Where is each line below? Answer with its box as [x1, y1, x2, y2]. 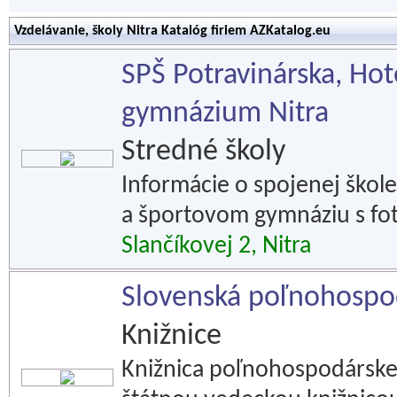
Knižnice [121, 321, 222, 352]
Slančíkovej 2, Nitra [121, 234, 311, 259]
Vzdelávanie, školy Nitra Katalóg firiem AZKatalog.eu [14, 24, 331, 38]
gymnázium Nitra [121, 98, 329, 129]
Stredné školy [121, 136, 285, 167]
